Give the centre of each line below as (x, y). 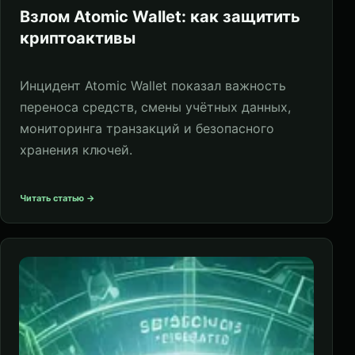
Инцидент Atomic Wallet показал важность (153, 85)
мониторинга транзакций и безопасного (147, 128)
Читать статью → (57, 198)
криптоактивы (78, 38)
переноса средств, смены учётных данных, (155, 107)
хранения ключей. (76, 149)
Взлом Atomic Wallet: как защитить (160, 16)
